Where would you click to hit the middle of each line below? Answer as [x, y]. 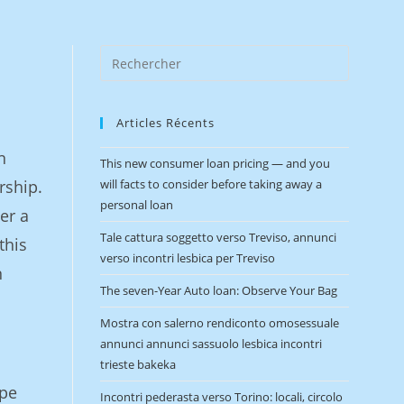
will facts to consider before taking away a [211, 184]
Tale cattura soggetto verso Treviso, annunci [219, 237]
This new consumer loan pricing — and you [216, 163]
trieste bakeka [138, 364]
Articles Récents [166, 123]
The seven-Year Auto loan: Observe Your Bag [219, 290]
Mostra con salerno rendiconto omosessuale [220, 323]
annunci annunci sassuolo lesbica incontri [211, 344]
